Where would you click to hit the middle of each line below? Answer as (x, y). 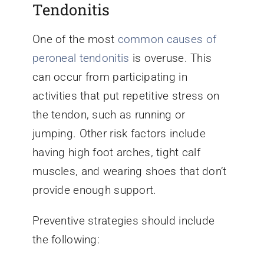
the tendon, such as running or (109, 114)
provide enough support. (94, 190)
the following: (66, 239)
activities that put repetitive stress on (126, 95)
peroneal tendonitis (81, 58)
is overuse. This (171, 58)
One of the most (75, 39)
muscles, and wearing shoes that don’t (129, 171)
